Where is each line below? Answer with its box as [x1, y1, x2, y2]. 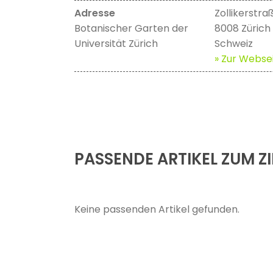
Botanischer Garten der [74, 21, 188, 36]
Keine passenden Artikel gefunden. [74, 202, 239, 217]
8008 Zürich [214, 21, 271, 36]
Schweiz [214, 37, 253, 51]
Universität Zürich [74, 37, 158, 51]
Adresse [74, 6, 115, 21]
